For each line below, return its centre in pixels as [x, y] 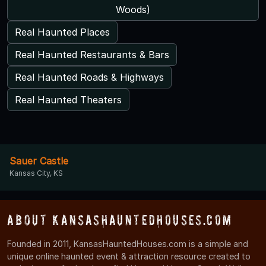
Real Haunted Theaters [68, 99]
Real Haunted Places [62, 32]
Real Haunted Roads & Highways [89, 77]
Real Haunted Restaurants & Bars [92, 54]
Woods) [133, 9]
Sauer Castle [39, 161]
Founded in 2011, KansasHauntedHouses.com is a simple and [128, 243]
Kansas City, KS [36, 173]
